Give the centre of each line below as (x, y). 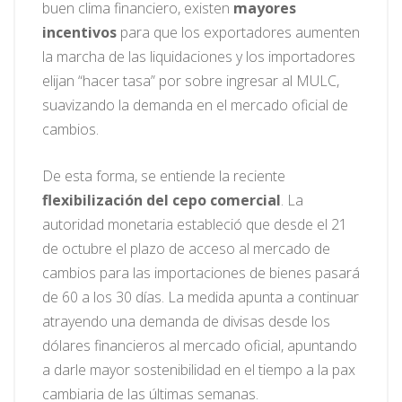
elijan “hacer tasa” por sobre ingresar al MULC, (191, 81)
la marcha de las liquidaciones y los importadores (199, 57)
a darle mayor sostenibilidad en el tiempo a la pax (199, 370)
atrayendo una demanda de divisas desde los (186, 322)
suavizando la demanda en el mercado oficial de (195, 105)
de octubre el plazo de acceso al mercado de (186, 249)
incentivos (79, 33)
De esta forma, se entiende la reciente (164, 176)
